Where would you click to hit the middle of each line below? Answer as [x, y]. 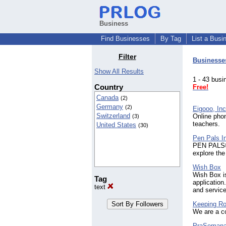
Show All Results [119, 72]
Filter [127, 57]
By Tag [171, 39]
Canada [107, 98]
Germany [110, 107]
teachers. [206, 124]
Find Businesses [125, 39]
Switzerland [113, 116]
